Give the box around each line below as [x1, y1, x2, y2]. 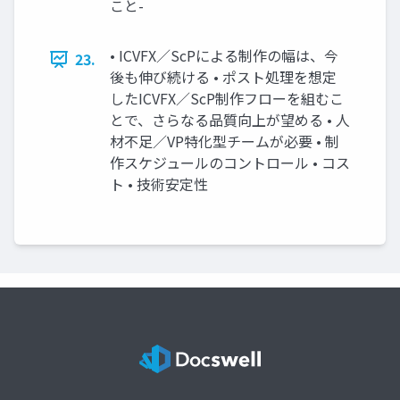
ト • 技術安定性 [110, 173, 208, 196]
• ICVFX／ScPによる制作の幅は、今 [110, 45, 338, 67]
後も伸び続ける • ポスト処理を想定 [110, 66, 337, 88]
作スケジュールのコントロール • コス [110, 152, 350, 174]
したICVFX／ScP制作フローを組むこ [110, 87, 344, 110]
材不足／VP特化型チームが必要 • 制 [110, 130, 339, 153]
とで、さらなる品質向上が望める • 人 [110, 109, 350, 131]
